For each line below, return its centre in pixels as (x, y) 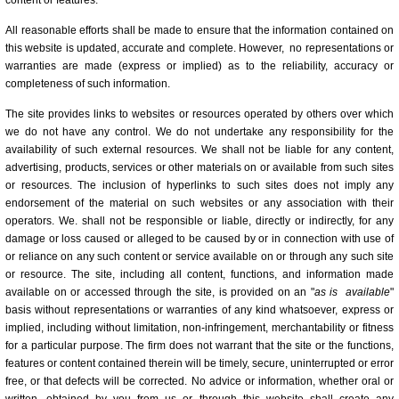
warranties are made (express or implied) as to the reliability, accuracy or (199, 66)
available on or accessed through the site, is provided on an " (160, 292)
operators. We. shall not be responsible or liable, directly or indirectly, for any (199, 221)
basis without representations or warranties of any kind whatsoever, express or (199, 310)
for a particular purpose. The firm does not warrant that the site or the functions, (199, 346)
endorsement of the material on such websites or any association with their (199, 203)
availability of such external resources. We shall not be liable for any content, (199, 150)
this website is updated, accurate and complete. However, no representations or (199, 48)
